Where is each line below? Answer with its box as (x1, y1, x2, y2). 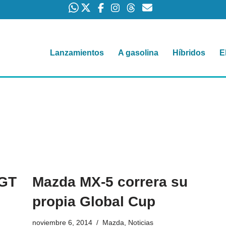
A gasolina (118, 48, 158, 58)
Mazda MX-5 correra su (32, 174, 188, 190)
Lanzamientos (50, 48, 104, 58)
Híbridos (173, 48, 205, 58)
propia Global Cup (32, 194, 155, 210)
